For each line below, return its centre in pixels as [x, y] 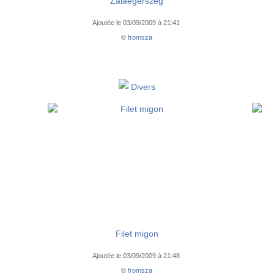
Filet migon [137, 234]
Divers [143, 87]
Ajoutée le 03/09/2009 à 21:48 [137, 256]
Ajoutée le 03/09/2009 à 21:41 [137, 23]
